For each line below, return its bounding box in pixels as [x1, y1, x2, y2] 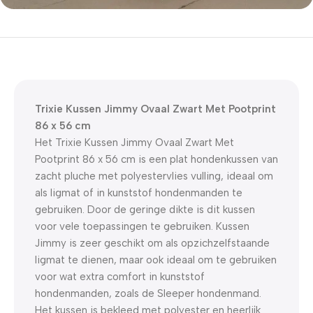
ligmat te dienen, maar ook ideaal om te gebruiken [35, 253, 277, 266]
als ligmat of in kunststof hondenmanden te [35, 186, 242, 199]
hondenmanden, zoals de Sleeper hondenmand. [35, 286, 261, 300]
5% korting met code [21, 31, 122, 45]
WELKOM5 [21, 46, 93, 66]
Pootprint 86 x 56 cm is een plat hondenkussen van [35, 152, 278, 166]
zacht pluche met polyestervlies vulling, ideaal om [35, 169, 273, 182]
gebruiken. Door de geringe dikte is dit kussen [35, 203, 255, 216]
